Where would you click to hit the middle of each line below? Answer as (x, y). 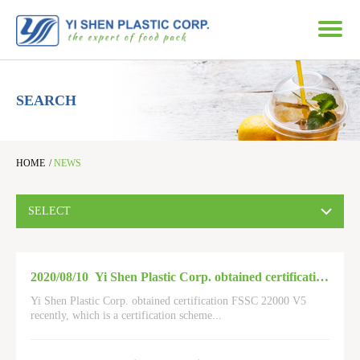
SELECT (49, 211)
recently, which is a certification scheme (121, 315)
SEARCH (46, 100)
